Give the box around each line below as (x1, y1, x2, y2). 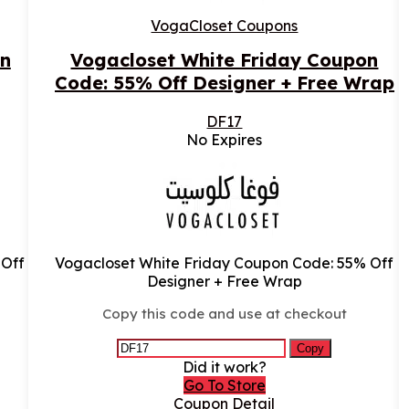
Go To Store (183, 376, 266, 395)
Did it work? (182, 358, 267, 377)
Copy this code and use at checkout (101, 305, 347, 323)
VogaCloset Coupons (151, 16, 299, 36)
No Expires (186, 131, 263, 150)
